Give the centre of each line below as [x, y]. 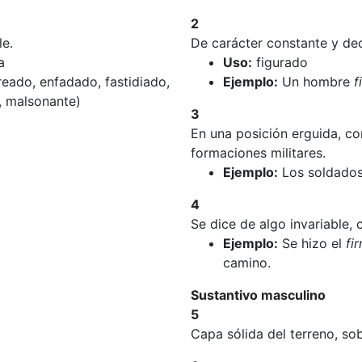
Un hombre [316, 82]
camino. [247, 263]
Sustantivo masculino [258, 295]
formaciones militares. [258, 153]
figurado [280, 62]
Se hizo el [312, 243]
